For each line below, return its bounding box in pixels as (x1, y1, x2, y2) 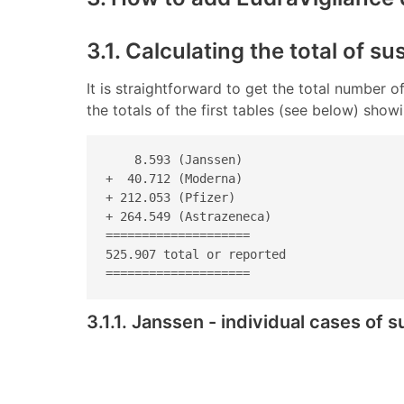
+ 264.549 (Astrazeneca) (106, 209, 279, 225)
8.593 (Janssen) (106, 152, 250, 168)
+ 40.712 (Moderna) (106, 171, 250, 187)
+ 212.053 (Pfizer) (106, 190, 243, 206)
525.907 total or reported (106, 247, 286, 262)
